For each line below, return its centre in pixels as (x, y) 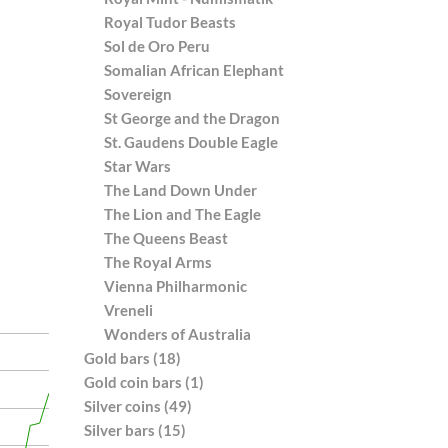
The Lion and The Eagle (182, 213)
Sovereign (137, 93)
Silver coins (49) (137, 405)
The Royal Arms (157, 261)
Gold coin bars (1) (143, 381)
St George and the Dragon (191, 117)
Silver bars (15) (134, 429)
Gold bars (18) (132, 357)
